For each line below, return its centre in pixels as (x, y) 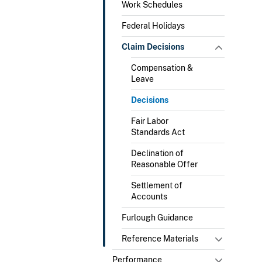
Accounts (149, 196)
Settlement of (157, 185)
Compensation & (162, 68)
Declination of (157, 153)
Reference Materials (160, 238)
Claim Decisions (153, 46)
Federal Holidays (153, 25)
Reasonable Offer (164, 164)
